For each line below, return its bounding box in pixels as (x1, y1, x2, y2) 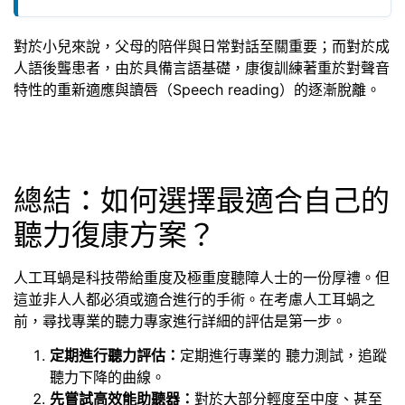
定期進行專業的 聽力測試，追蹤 (180, 345, 387, 364)
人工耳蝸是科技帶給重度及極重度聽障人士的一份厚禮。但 (14, 268, 390, 287)
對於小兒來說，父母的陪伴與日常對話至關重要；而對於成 (14, 37, 390, 56)
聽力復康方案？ (14, 216, 216, 252)
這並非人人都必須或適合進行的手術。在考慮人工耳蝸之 (14, 289, 375, 308)
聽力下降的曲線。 (50, 367, 165, 386)
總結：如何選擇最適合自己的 (14, 182, 390, 218)
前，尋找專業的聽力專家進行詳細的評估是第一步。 (14, 311, 346, 330)
